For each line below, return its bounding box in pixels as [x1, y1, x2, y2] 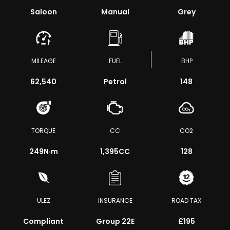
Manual [101, 7, 129, 17]
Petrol [103, 76, 127, 87]
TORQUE [31, 126, 56, 135]
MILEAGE [31, 56, 56, 65]
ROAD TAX [171, 196, 202, 205]
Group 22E [95, 216, 135, 226]
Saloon [30, 7, 57, 17]
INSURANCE [98, 196, 132, 205]
